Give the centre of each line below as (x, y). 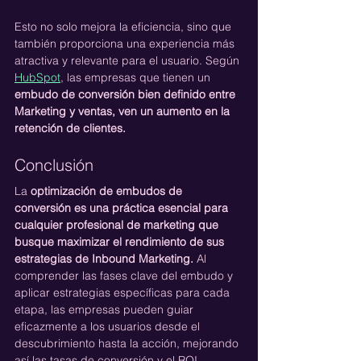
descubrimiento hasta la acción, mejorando (128, 343)
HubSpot (37, 77)
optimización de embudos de (108, 191)
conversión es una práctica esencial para (123, 207)
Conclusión (54, 164)
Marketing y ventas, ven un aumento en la (124, 111)
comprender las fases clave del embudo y (125, 275)
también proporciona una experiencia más (126, 43)
